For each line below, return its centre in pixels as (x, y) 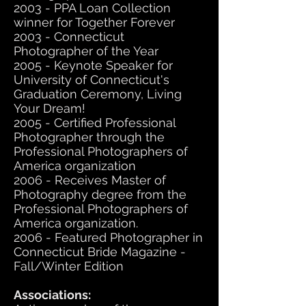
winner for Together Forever (94, 22)
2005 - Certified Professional (95, 123)
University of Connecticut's (92, 80)
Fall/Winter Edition (69, 266)
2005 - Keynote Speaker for (93, 65)
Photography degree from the (100, 194)
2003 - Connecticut (69, 37)
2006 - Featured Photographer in (108, 237)
